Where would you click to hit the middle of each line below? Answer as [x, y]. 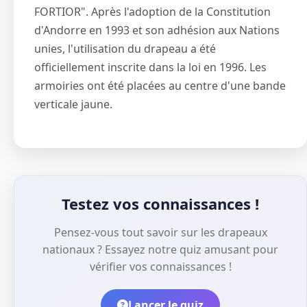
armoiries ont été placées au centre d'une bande [160, 86]
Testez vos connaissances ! [160, 204]
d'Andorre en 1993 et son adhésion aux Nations [157, 30]
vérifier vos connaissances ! [160, 267]
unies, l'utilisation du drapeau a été [125, 49]
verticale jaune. [73, 105]
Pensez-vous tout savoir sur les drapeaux [160, 233]
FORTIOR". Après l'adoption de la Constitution [152, 12]
